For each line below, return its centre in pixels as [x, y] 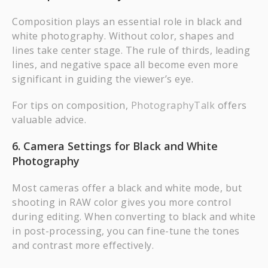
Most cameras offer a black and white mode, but [127, 188]
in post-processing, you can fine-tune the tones [126, 231]
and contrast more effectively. [83, 245]
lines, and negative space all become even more [125, 65]
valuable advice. [49, 120]
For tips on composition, [71, 105]
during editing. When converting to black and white [134, 217]
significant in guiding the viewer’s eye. [103, 79]
